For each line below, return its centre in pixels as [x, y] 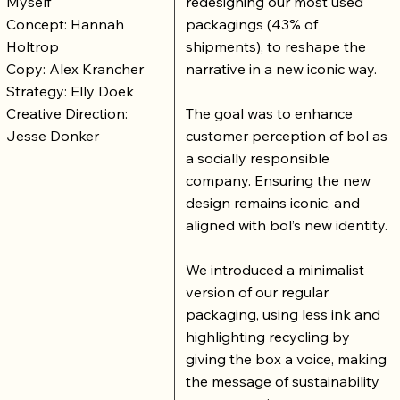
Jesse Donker [52, 135]
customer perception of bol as [286, 136]
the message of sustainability [282, 382]
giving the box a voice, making [286, 359]
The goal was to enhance [269, 114]
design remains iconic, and [272, 203]
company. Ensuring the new [278, 181]
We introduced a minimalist [275, 270]
